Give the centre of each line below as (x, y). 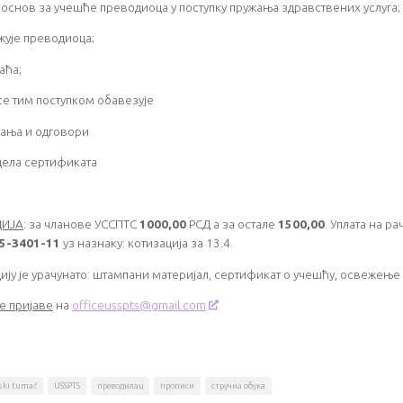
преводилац (120, 385)
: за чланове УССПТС (81, 224)
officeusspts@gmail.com (139, 305)
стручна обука (238, 385)
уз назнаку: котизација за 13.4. (147, 243)
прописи (177, 385)
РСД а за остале (232, 224)
